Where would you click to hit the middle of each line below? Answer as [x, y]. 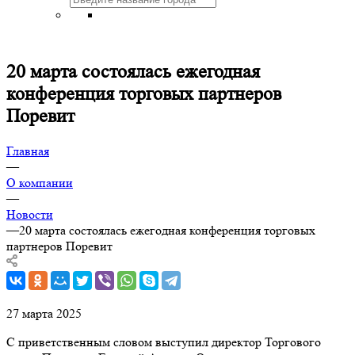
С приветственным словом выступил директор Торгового [164, 342]
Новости [30, 214]
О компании [40, 182]
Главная [28, 151]
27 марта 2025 [44, 313]
